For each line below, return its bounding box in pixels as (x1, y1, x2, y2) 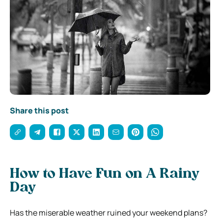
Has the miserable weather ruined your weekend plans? (10, 207, 207, 218)
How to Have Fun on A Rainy (10, 167, 199, 181)
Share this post (10, 105, 69, 116)
